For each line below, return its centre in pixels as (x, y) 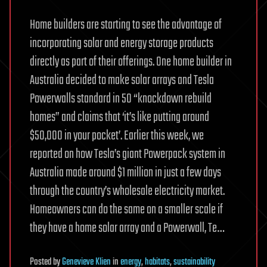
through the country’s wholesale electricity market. (127, 191)
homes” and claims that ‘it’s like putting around (119, 117)
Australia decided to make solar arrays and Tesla (122, 80)
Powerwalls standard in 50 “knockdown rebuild (121, 99)
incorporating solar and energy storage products (122, 43)
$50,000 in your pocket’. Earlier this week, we (117, 136)
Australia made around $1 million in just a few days (125, 173)
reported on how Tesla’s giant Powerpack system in (128, 154)
